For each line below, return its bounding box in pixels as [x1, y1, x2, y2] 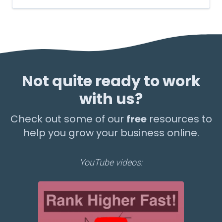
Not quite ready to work [21, 71, 201, 92]
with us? [79, 89, 143, 110]
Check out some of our [10, 112, 126, 126]
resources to [149, 112, 212, 126]
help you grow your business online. [23, 126, 199, 140]
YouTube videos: [79, 157, 143, 167]
